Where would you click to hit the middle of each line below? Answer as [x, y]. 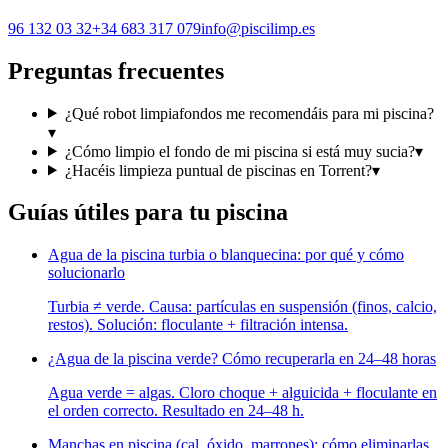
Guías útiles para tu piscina [148, 212]
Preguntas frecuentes [116, 70]
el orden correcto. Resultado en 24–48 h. [176, 411]
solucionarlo [86, 273]
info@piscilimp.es [258, 28]
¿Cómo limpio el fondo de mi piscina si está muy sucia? [239, 151]
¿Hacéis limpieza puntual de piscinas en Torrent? [218, 170]
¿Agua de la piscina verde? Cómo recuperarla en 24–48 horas [242, 359]
